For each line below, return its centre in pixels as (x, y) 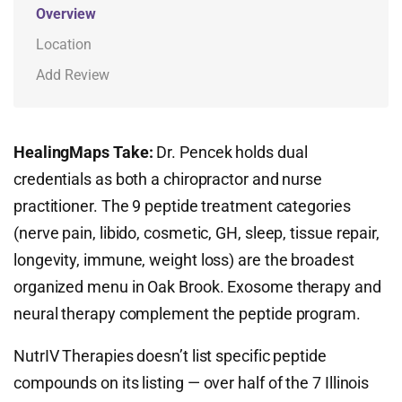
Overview (66, 14)
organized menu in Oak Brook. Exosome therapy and (197, 287)
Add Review (73, 75)
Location (64, 44)
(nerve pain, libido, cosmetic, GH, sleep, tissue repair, (197, 233)
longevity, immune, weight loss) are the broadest (184, 260)
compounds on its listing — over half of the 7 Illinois (192, 383)
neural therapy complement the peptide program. (187, 314)
